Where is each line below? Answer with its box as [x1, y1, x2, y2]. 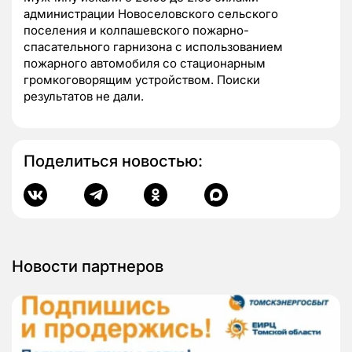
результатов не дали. [24, 89, 144, 104]
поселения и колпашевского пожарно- [24, 23, 249, 38]
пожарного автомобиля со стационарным [24, 56, 266, 71]
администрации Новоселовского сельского [24, 6, 278, 22]
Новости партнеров [12, 257, 163, 277]
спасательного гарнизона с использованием [24, 39, 283, 55]
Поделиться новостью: [24, 152, 203, 171]
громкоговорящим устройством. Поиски [24, 72, 260, 88]
